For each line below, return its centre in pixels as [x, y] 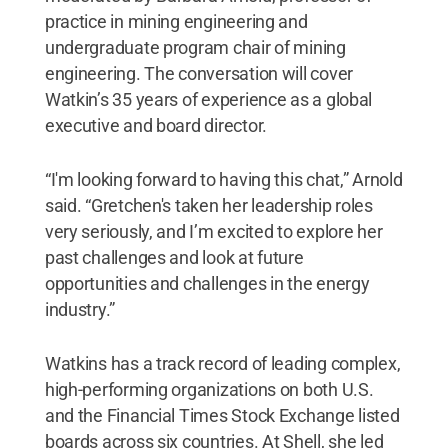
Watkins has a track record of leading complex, [222, 363]
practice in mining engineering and [176, 21]
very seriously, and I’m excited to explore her [213, 231]
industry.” [80, 309]
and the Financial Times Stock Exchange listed [222, 415]
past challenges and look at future [174, 257]
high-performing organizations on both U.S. [209, 389]
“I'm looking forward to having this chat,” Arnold [223, 179]
